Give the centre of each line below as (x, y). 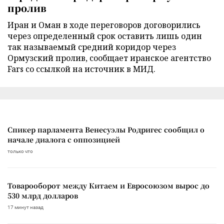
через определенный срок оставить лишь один (105, 36)
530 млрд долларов (43, 195)
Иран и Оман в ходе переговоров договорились (104, 25)
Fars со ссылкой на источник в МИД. (81, 69)
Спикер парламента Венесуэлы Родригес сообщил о (106, 129)
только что (20, 151)
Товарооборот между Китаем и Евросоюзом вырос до (108, 185)
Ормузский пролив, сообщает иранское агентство (109, 58)
